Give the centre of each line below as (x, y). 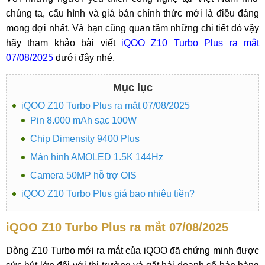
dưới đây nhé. (84, 58)
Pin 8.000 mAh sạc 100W (83, 120)
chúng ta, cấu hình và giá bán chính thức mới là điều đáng (132, 13)
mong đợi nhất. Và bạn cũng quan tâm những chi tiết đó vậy (132, 28)
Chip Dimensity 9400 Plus (85, 139)
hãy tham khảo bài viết (64, 43)
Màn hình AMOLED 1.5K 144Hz (97, 157)
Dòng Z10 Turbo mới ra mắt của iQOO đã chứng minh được (132, 251)
